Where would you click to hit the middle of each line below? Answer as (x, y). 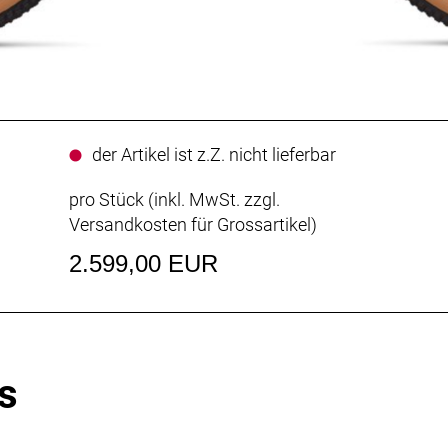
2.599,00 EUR (143, 264)
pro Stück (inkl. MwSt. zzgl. (174, 200)
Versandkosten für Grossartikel (189, 225)
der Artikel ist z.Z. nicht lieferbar (213, 155)
